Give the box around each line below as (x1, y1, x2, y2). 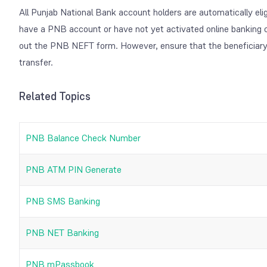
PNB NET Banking (26, 226, 99, 239)
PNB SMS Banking (26, 194, 100, 207)
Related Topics (19, 89, 91, 104)
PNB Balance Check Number (26, 131, 141, 144)
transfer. (19, 55, 53, 69)
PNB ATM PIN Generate (26, 163, 122, 176)
